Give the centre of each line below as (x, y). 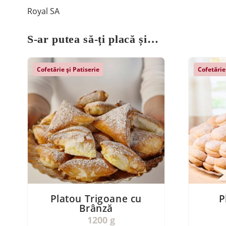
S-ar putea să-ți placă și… (93, 39)
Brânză (96, 208)
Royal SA (43, 11)
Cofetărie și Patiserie (68, 69)
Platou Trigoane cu (96, 198)
